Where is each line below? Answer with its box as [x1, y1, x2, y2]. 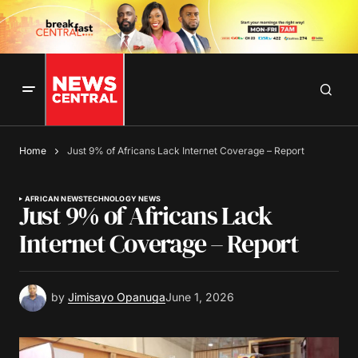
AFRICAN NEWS [25, 194, 84, 204]
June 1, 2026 [165, 290, 234, 304]
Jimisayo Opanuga [68, 290, 165, 304]
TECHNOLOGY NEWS [83, 194, 161, 204]
